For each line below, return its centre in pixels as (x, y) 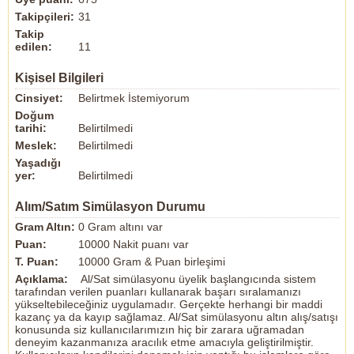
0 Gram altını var (121, 227)
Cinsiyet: (39, 98)
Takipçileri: (45, 17)
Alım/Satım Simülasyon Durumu (110, 207)
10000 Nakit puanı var (134, 244)
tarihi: (31, 128)
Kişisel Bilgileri (59, 78)
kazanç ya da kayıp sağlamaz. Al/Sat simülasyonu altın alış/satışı (177, 317)
